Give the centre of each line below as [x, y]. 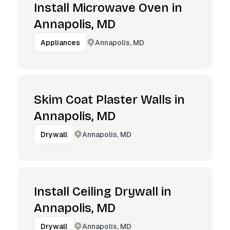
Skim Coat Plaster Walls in [109, 100]
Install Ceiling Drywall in [103, 191]
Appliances [60, 43]
